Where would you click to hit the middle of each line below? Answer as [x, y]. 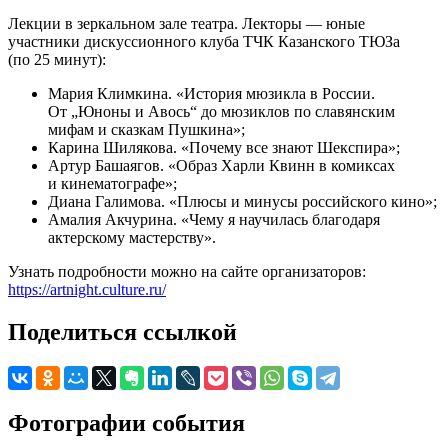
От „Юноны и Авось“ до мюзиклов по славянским [221, 112]
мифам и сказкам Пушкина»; [146, 130]
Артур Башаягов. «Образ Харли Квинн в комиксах [221, 166]
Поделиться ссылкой [122, 332]
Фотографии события [126, 422]
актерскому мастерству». [132, 238]
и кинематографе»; [112, 184]
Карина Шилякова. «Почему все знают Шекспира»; [224, 148]
